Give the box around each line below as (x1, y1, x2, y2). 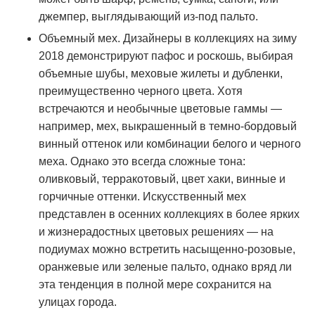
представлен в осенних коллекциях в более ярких (39, 208, 300, 220)
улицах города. (39, 296, 117, 308)
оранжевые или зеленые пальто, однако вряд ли (39, 261, 292, 273)
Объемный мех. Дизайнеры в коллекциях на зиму (39, 32, 297, 44)
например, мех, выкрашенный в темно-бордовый (39, 120, 297, 132)
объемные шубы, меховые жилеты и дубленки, (39, 67, 283, 79)
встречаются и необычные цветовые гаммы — (39, 103, 282, 115)
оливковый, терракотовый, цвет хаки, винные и (39, 173, 285, 185)
